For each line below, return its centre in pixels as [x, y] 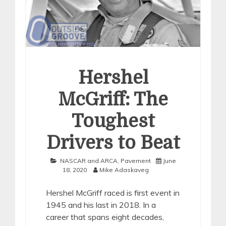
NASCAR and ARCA [89, 160]
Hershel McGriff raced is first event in [113, 192]
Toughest [113, 121]
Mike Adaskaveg [124, 169]
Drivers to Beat [113, 143]
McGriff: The [113, 99]
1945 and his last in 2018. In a [101, 205]
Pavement [135, 160]
